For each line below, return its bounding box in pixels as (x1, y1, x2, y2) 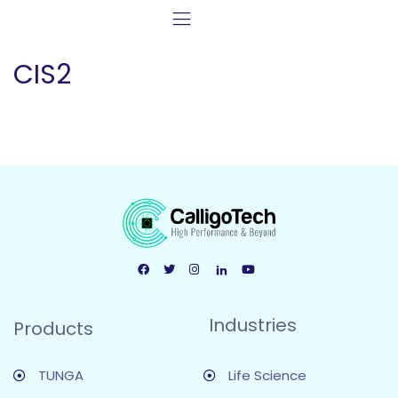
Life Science (227, 365, 306, 385)
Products (13, 315, 93, 341)
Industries (209, 312, 297, 338)
